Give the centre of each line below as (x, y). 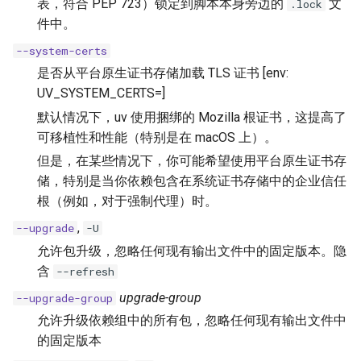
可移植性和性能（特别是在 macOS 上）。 (157, 137)
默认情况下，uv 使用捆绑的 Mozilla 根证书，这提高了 (192, 117)
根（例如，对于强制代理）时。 (127, 201)
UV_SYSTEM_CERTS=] (101, 93)
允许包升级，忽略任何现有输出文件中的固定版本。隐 (192, 251)
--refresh (85, 271)
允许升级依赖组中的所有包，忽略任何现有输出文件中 (192, 320)
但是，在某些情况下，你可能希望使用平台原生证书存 (192, 161)
